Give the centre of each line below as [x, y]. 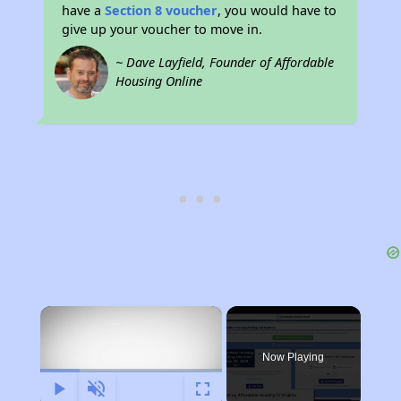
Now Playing [294, 357]
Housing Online [159, 81]
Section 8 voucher [162, 10]
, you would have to [277, 10]
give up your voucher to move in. [162, 29]
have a [84, 10]
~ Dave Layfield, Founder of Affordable [225, 62]
